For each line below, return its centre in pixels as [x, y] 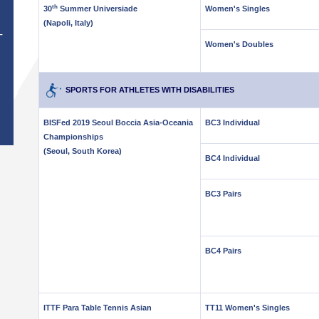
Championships [73, 137]
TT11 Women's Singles [247, 308]
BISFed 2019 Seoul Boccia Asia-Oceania [118, 122]
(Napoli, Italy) [68, 23]
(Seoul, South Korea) [83, 151]
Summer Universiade [98, 9]
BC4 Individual [232, 158]
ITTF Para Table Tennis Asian [98, 308]
